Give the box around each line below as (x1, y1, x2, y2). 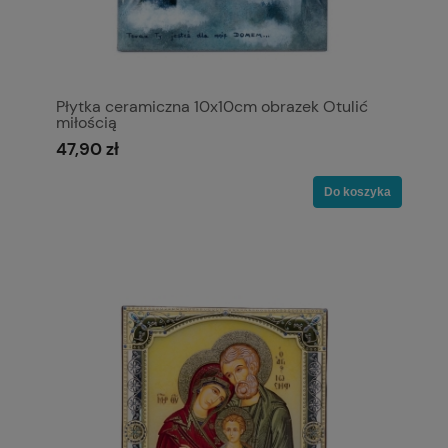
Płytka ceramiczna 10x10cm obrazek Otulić (56, 95, 368, 117)
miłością (56, 111, 117, 133)
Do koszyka (324, 184, 391, 199)
